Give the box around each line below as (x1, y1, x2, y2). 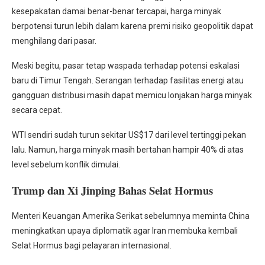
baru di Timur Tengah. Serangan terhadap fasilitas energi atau (12, 76, 244, 86)
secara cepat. (12, 105, 62, 115)
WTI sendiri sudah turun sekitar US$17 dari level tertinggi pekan (12, 130, 246, 140)
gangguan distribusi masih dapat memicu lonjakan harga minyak (12, 91, 252, 101)
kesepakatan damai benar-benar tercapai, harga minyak (12, 7, 221, 17)
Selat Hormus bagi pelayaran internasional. (12, 241, 172, 251)
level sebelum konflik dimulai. (12, 160, 120, 170)
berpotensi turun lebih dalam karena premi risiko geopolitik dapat (12, 21, 253, 31)
